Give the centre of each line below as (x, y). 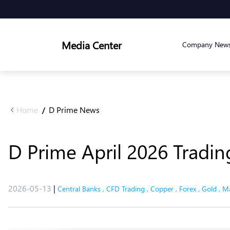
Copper (162, 189)
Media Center (92, 45)
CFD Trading (126, 189)
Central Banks (79, 189)
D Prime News (74, 110)
